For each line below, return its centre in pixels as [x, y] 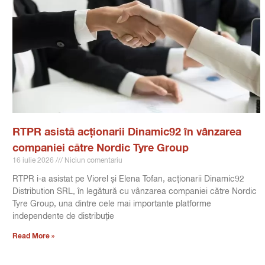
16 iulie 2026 [34, 161]
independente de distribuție [63, 216]
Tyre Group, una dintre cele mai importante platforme [112, 204]
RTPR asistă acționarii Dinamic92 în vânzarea [127, 132]
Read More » [33, 236]
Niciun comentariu [92, 161]
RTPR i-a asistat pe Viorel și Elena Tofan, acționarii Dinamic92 [128, 179]
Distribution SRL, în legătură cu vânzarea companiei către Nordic [134, 191]
